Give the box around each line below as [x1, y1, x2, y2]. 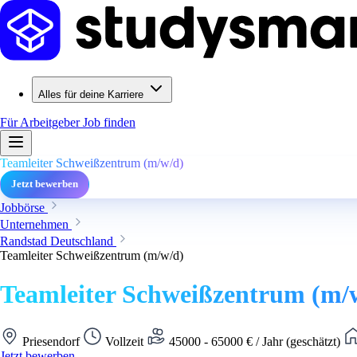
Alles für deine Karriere [38, 88, 143, 100]
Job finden [83, 116, 135, 129]
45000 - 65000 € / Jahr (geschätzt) [166, 334, 343, 348]
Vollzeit [102, 334, 147, 348]
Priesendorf [19, 334, 83, 348]
